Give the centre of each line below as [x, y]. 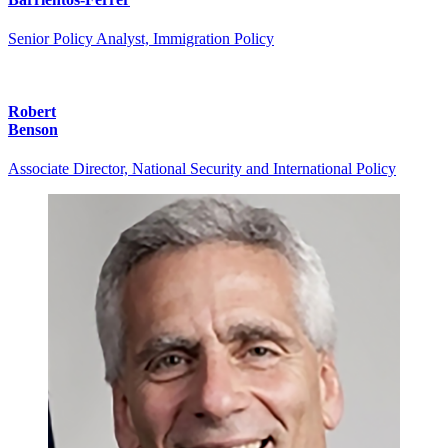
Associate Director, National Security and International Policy [202, 169]
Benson [33, 130]
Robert [32, 112]
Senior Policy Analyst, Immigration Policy [141, 38]
